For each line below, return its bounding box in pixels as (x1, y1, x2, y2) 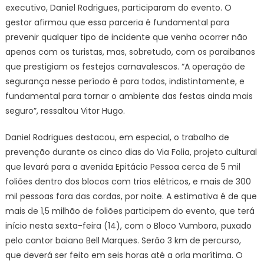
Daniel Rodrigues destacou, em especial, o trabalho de (5, 131, 229, 143)
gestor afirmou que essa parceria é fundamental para (5, 16, 229, 28)
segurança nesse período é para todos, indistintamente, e (5, 75, 245, 87)
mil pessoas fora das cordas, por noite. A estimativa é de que (5, 190, 257, 202)
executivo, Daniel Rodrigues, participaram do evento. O (5, 1, 232, 14)
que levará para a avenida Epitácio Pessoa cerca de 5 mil (5, 160, 240, 173)
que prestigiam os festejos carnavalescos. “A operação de (5, 60, 245, 72)
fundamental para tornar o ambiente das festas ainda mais (5, 90, 253, 102)
